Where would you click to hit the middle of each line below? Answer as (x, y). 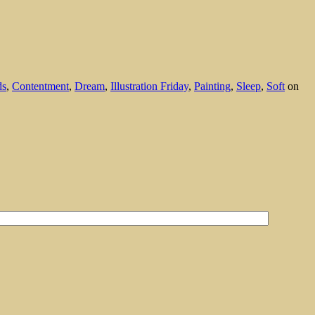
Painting (212, 86)
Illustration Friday (149, 86)
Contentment (40, 86)
